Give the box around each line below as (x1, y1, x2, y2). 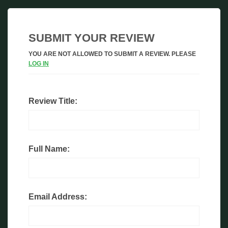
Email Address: (28, 192, 87, 202)
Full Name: (28, 145, 70, 154)
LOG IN (28, 60, 49, 68)
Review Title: (28, 97, 77, 106)
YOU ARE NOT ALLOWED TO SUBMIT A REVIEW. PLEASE (28, 50, 196, 58)
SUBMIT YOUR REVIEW (28, 32, 155, 45)
